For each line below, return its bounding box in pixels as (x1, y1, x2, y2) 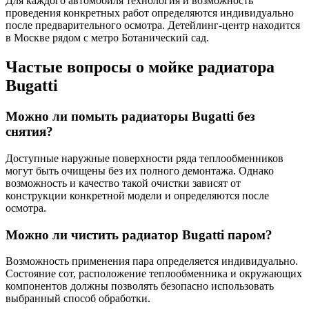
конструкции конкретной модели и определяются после (6, 189, 269, 201)
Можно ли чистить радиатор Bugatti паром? (6, 227, 272, 242)
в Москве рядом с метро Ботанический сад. (6, 32, 209, 44)
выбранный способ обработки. (6, 292, 150, 305)
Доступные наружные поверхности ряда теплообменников (6, 152, 283, 164)
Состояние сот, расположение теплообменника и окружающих (6, 268, 302, 280)
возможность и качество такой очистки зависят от (6, 177, 241, 189)
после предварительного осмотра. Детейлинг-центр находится (6, 19, 300, 32)
